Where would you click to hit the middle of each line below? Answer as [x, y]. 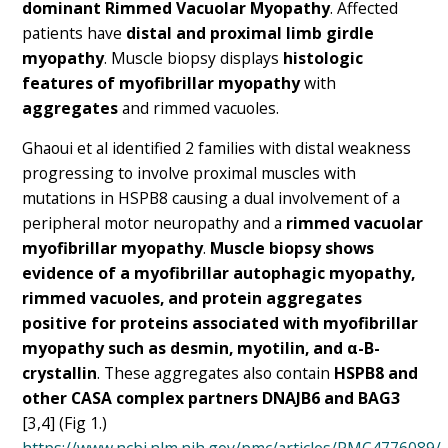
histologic [323, 57]
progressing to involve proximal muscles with [189, 173]
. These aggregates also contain [216, 373]
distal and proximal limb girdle [250, 32]
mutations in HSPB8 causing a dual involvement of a [211, 198]
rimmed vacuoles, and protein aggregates [192, 298]
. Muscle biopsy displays [194, 57]
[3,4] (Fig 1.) [65, 423]
